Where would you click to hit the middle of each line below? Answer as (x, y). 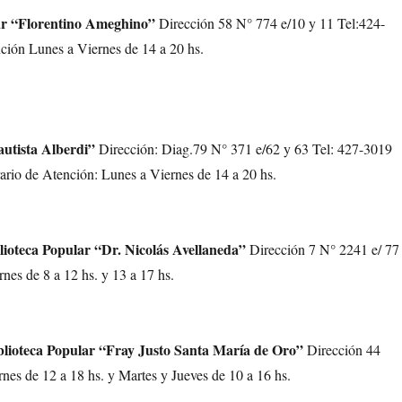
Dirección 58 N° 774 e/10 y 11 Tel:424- (272, 23)
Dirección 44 (342, 350)
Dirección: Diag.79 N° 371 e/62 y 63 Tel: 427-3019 (246, 149)
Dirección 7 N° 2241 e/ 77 (323, 249)
